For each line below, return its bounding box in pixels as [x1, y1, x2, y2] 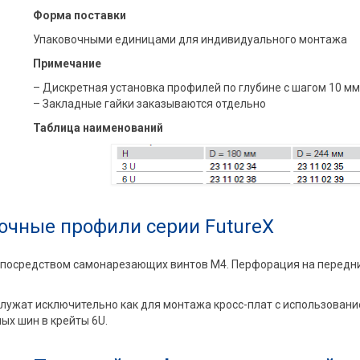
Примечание [32, 56, 101, 70]
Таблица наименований [32, 121, 163, 134]
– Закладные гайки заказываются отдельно [32, 96, 266, 110]
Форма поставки [32, 8, 126, 22]
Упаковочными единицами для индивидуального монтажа [32, 32, 347, 46]
